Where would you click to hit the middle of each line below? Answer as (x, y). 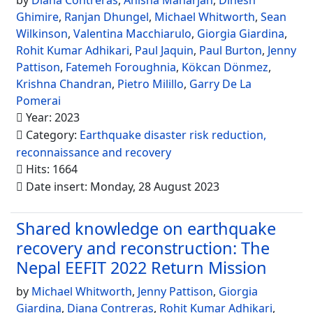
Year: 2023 (51, 117)
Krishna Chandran (64, 84)
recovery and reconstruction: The (143, 248)
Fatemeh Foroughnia (121, 67)
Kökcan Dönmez (225, 67)
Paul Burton (231, 50)
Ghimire (37, 17)
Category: (51, 135)
